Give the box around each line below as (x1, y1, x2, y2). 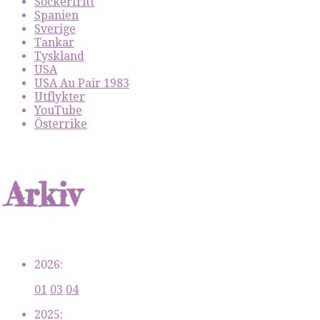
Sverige (34, 21, 76, 36)
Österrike (34, 116, 87, 131)
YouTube (34, 103, 82, 117)
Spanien (34, 8, 79, 22)
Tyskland (34, 49, 84, 63)
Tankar (34, 35, 74, 49)
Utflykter (34, 89, 85, 104)
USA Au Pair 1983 (34, 76, 129, 90)
